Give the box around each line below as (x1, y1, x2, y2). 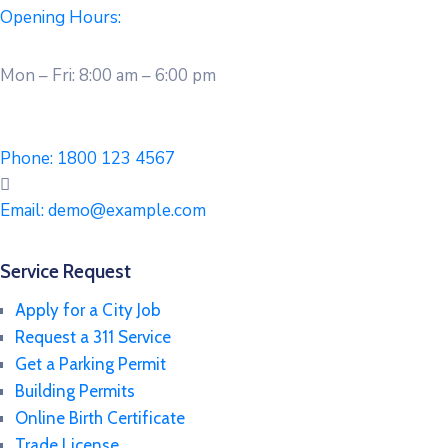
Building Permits (15, 380, 135, 401)
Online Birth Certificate (15, 407, 185, 428)
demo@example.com (48, 198, 206, 222)
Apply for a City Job (15, 299, 161, 320)
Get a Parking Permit (15, 353, 166, 374)
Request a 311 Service (15, 326, 171, 347)
